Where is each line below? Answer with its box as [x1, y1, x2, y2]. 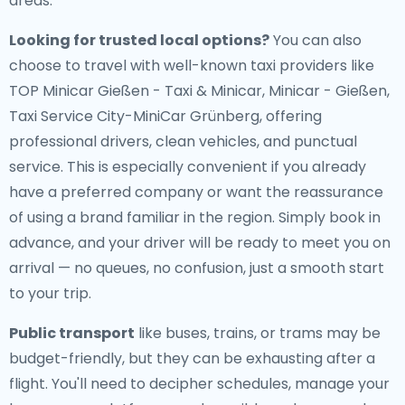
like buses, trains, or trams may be [135, 323, 381, 344]
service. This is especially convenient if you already [9, 156, 366, 177]
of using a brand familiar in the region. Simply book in [9, 207, 381, 228]
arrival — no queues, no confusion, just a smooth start [9, 258, 384, 278]
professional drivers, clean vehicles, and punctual [9, 131, 357, 152]
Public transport [9, 323, 135, 344]
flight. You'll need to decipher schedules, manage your [9, 373, 390, 394]
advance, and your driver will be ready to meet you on [9, 232, 391, 253]
